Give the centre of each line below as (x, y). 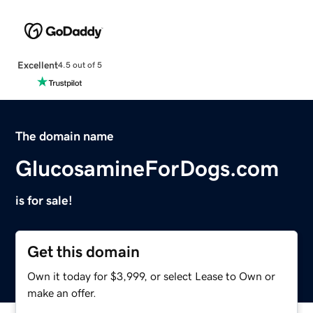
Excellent (37, 65)
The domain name (65, 136)
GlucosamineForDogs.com (147, 168)
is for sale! (44, 200)
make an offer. (62, 292)
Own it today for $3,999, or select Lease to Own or (152, 276)
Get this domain (84, 252)
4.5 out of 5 (80, 65)
